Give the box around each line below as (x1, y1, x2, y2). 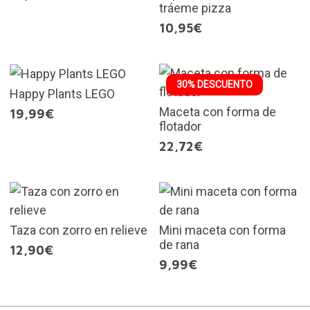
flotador (159, 118, 201, 134)
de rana (159, 237, 199, 252)
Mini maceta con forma (159, 222, 286, 237)
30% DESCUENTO (176, 78, 253, 90)
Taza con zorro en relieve (9, 222, 147, 237)
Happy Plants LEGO (9, 86, 115, 102)
